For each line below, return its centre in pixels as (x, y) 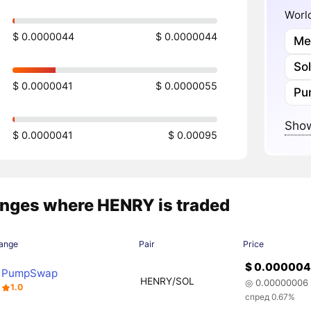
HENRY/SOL (167, 281)
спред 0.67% (270, 297)
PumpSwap (30, 273)
